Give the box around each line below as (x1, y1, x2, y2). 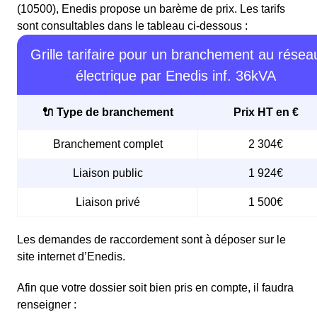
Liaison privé (75, 196, 140, 209)
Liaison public (72, 167, 143, 180)
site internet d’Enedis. (17, 250, 125, 263)
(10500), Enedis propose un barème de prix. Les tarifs (17, 3, 285, 16)
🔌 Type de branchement (42, 106, 173, 119)
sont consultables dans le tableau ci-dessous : (17, 20, 248, 33)
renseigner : (17, 299, 76, 311)
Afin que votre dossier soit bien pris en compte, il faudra (17, 282, 294, 294)
